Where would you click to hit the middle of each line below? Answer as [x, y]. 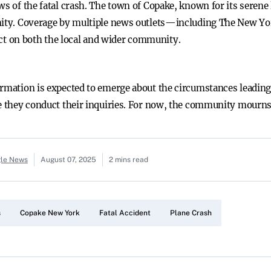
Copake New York [50, 213]
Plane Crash [191, 213]
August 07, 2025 [68, 160]
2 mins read [129, 160]
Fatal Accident [125, 213]
